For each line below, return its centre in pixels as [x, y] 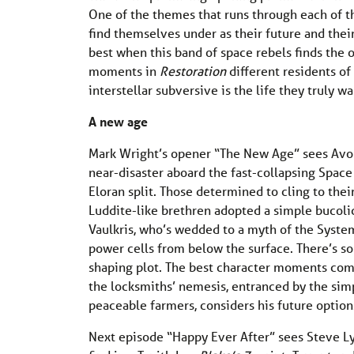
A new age [118, 121]
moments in [124, 70]
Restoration [193, 70]
